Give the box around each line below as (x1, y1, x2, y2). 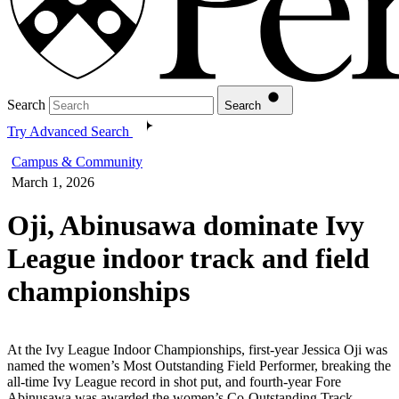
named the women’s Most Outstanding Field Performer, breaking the (7, 357, 391, 373)
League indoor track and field (7, 242, 370, 275)
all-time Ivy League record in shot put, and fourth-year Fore (7, 373, 341, 389)
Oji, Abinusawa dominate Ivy (7, 209, 364, 242)
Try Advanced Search (7, 123, 129, 139)
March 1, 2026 (12, 174, 94, 190)
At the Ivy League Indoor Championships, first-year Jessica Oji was (7, 341, 387, 357)
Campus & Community (12, 153, 142, 169)
